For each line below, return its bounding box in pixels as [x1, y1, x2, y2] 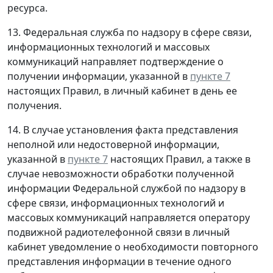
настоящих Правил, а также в [108, 152, 250, 166]
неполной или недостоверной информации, [7, 138, 219, 152]
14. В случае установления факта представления [7, 123, 238, 137]
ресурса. [7, 1, 48, 15]
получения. [7, 99, 62, 113]
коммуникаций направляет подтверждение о [7, 55, 224, 69]
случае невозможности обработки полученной [7, 167, 234, 181]
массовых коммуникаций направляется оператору [7, 211, 250, 225]
